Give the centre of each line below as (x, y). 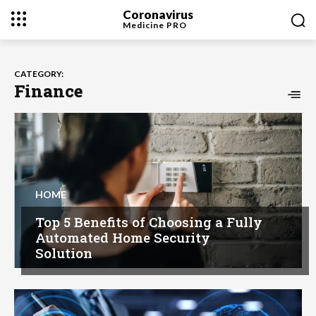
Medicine (144, 25)
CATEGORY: (39, 74)
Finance (49, 91)
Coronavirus (158, 14)
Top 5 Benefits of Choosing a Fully (149, 222)
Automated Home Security (123, 238)
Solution (64, 253)
